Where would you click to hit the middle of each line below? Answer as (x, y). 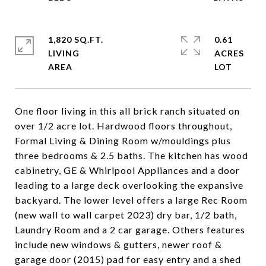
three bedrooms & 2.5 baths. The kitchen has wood (132, 155)
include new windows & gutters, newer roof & (118, 244)
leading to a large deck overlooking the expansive (129, 185)
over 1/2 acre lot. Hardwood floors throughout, (123, 126)
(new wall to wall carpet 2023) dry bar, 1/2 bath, (126, 215)
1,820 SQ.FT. (76, 39)
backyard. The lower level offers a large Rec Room (131, 200)
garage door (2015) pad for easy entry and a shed (128, 259)
